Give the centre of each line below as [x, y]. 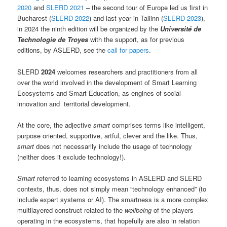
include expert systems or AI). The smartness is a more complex [113, 199]
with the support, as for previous [137, 40]
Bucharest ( [34, 18]
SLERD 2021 [65, 8]
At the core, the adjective [55, 125]
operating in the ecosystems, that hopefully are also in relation [109, 220]
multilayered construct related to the [71, 210]
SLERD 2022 [70, 18]
